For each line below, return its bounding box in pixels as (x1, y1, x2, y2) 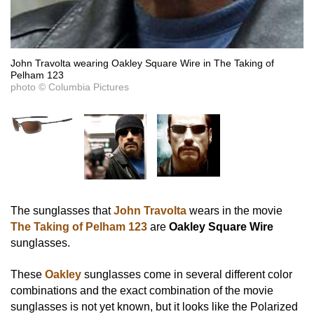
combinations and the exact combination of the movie (11, 285, 273, 297)
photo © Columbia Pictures (11, 81, 129, 93)
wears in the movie (186, 204, 282, 217)
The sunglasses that (11, 204, 114, 217)
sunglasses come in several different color (81, 268, 292, 281)
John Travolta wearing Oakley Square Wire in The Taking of (11, 57, 274, 69)
